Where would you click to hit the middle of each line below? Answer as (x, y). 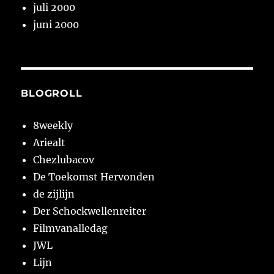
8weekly (53, 126)
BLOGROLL (52, 94)
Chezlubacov (64, 160)
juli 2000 (54, 8)
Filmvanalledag (71, 228)
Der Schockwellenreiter (90, 211)
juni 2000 (56, 25)
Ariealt (50, 143)
